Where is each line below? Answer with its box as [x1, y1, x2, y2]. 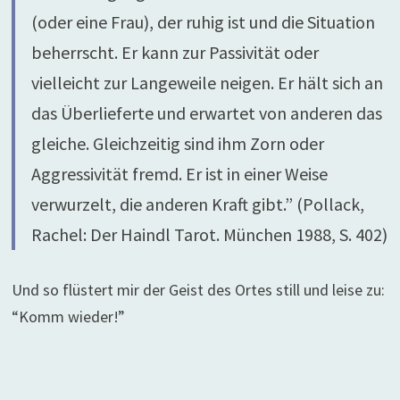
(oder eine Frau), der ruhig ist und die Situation [30, 11, 375, 33]
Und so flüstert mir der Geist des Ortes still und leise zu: [11, 279, 385, 300]
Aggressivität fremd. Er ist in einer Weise [30, 162, 328, 185]
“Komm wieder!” [11, 306, 125, 327]
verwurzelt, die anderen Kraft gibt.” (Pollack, [30, 193, 364, 215]
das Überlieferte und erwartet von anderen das [30, 102, 382, 124]
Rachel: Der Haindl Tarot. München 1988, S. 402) [30, 223, 387, 246]
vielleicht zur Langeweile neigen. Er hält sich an [30, 71, 383, 94]
